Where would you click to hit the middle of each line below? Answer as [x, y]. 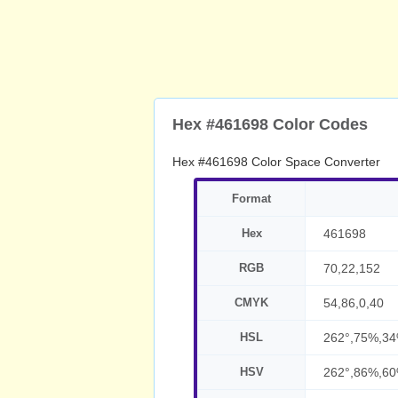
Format [251, 199]
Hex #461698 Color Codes [270, 124]
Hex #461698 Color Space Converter [276, 162]
